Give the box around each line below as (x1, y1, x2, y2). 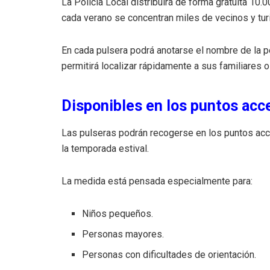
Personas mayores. (82, 228, 165, 240)
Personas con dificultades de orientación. (82, 248, 257, 260)
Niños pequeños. (82, 207, 154, 219)
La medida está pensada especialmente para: (61, 175, 253, 187)
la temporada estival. (61, 142, 149, 154)
